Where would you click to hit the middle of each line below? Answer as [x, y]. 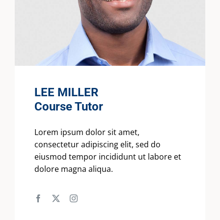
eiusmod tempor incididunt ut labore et [108, 157]
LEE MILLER [66, 93]
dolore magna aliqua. [74, 169]
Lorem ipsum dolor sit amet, [87, 132]
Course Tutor [69, 107]
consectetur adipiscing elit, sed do [97, 145]
